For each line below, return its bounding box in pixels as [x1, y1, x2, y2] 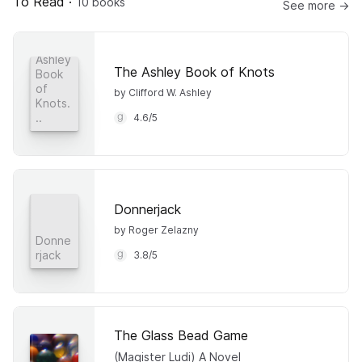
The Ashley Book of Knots [114, 63, 275, 80]
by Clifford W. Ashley [114, 86, 212, 99]
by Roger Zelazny [114, 223, 199, 236]
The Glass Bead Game [114, 326, 248, 343]
